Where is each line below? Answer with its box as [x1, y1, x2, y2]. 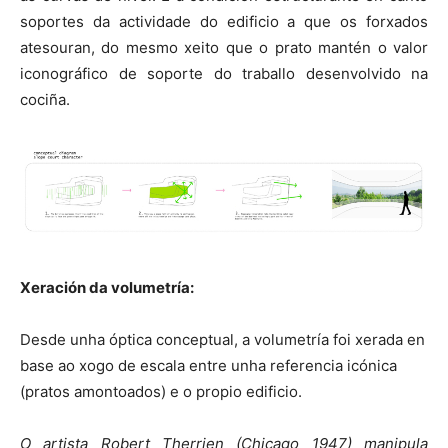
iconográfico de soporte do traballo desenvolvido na [20, 63, 428, 83]
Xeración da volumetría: [20, 277, 194, 297]
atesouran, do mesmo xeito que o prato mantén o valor [20, 37, 428, 57]
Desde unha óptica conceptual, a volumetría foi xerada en [20, 329, 425, 349]
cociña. [20, 89, 70, 109]
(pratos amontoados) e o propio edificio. [20, 381, 302, 401]
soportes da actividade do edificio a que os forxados [20, 11, 428, 31]
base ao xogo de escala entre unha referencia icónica [20, 355, 397, 375]
